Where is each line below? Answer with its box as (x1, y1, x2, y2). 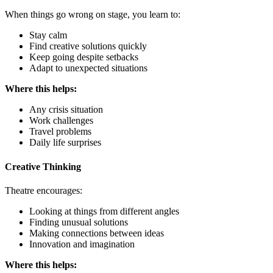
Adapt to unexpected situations (29, 63, 147, 74)
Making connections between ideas (29, 227, 164, 238)
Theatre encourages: (5, 185, 82, 196)
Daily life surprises (29, 137, 101, 148)
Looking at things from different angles (29, 205, 179, 216)
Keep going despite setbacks (29, 52, 138, 63)
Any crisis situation (29, 104, 103, 115)
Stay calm (29, 30, 67, 41)
